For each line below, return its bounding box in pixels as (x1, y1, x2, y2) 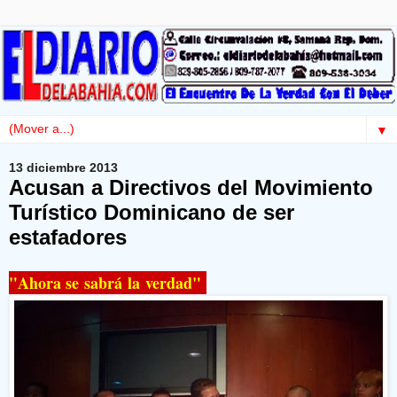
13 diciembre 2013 (9, 160, 118, 175)
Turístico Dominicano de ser (9, 199, 294, 224)
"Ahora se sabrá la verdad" (9, 271, 206, 295)
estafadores (9, 224, 127, 249)
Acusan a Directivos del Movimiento (9, 175, 373, 199)
